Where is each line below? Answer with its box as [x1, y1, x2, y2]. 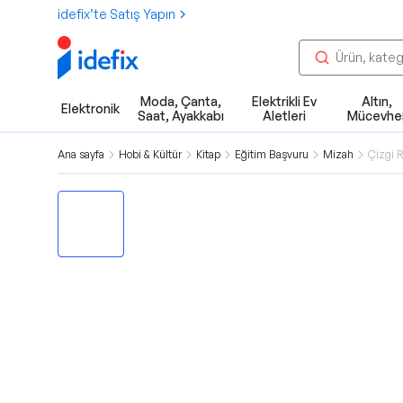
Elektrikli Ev [251, 94, 317, 109]
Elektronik [61, 101, 120, 116]
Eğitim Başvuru [235, 148, 309, 161]
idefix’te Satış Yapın [58, 6, 175, 22]
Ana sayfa [58, 148, 104, 161]
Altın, [361, 94, 392, 109]
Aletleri [262, 108, 306, 123]
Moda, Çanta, [139, 94, 221, 109]
